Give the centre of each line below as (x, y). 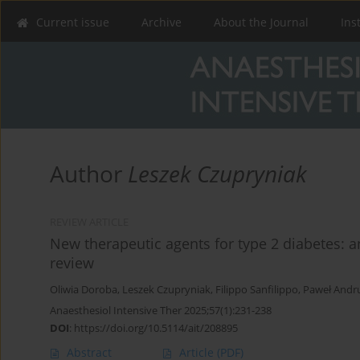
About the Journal (261, 22)
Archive (162, 22)
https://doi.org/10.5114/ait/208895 (156, 328)
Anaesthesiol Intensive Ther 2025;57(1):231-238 (161, 311)
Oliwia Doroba (84, 290)
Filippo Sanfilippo (257, 290)
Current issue (73, 22)
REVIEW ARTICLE (89, 223)
